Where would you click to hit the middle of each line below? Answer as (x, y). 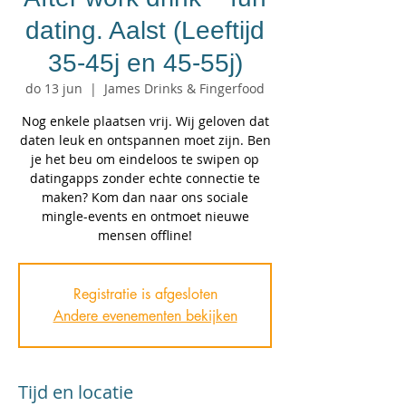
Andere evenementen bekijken (145, 316)
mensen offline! (145, 235)
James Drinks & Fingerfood (184, 88)
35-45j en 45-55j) (145, 63)
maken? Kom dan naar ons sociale (145, 197)
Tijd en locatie (76, 392)
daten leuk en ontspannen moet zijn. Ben (145, 140)
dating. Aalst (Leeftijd (145, 30)
